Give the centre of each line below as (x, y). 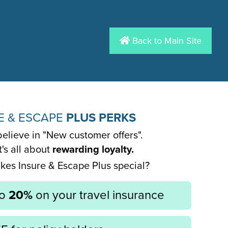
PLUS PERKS (101, 118)
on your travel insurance (98, 195)
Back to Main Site (166, 41)
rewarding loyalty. (93, 150)
